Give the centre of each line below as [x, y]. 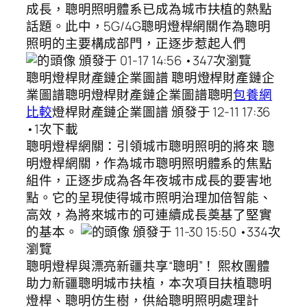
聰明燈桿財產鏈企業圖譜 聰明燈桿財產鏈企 [150, 78]
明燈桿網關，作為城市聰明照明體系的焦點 [149, 163]
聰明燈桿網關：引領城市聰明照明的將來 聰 [150, 146]
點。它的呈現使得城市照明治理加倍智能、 [149, 198]
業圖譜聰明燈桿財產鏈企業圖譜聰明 [130, 95]
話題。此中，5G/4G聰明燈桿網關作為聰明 [148, 26]
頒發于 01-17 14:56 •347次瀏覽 [164, 61]
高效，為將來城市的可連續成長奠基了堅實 [149, 215]
